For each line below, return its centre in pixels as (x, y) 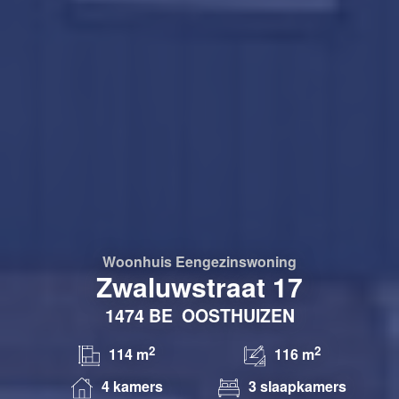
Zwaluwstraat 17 (199, 286)
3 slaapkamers (297, 386)
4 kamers (132, 386)
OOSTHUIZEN (238, 315)
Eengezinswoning (236, 261)
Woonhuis (137, 261)
